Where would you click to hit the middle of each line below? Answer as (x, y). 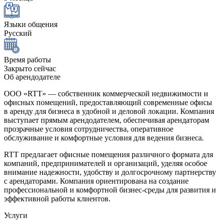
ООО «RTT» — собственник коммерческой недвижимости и (106, 93)
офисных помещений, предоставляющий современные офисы (108, 102)
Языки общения (31, 24)
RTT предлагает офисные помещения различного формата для (109, 154)
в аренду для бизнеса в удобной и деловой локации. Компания (109, 111)
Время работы (27, 59)
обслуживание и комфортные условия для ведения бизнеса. (104, 137)
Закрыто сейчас (30, 68)
